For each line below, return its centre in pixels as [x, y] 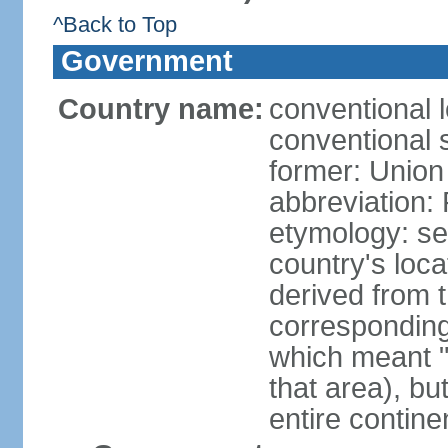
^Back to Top [114, 24]
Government [146, 61]
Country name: [160, 109]
